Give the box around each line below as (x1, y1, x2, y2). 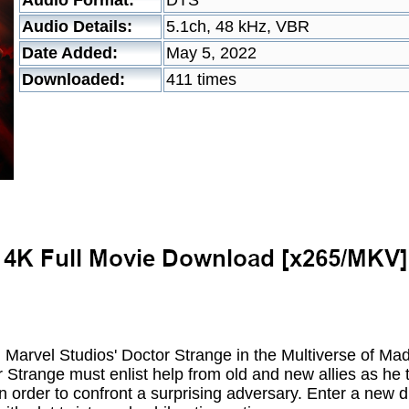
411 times (166, 70, 236, 89)
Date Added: (22, 44, 118, 62)
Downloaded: (22, 70, 125, 89)
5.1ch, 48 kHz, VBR (166, 17, 309, 36)
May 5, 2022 (166, 44, 257, 62)
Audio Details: (22, 17, 132, 36)
